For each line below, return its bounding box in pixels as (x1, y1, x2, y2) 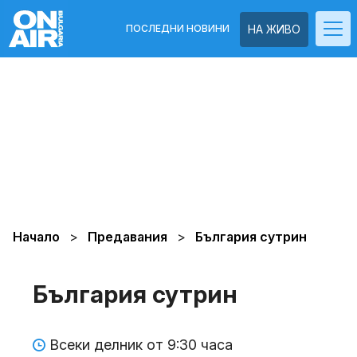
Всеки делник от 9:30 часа (49, 336, 233, 353)
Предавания (88, 229, 171, 245)
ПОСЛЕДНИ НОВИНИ (126, 22, 229, 34)
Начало (13, 229, 60, 245)
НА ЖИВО (248, 22, 300, 36)
